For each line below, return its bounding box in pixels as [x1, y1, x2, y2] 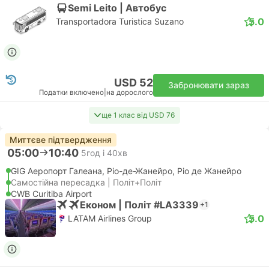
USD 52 [114, 76, 153, 89]
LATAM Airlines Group [68, 213, 152, 223]
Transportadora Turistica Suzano [56, 16, 184, 26]
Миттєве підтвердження [10, 134, 112, 145]
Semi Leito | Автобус [68, 1, 166, 14]
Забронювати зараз [168, 80, 249, 90]
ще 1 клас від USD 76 [101, 110, 175, 119]
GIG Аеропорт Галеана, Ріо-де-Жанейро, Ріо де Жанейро [11, 166, 241, 176]
